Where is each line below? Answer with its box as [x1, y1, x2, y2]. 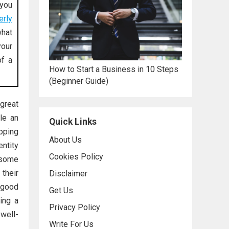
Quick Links [49, 116, 97, 127]
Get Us [49, 185, 73, 195]
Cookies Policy [49, 151, 103, 162]
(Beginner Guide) [49, 76, 108, 86]
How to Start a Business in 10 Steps [49, 64, 178, 74]
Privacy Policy [49, 202, 100, 212]
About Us [49, 134, 82, 145]
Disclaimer [49, 168, 87, 178]
